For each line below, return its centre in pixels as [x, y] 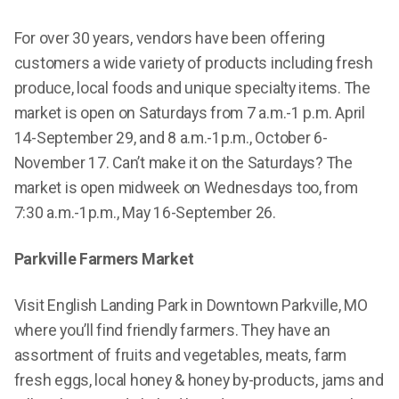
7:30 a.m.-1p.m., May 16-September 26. [145, 212]
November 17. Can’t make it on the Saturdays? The [183, 163]
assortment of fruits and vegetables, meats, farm [180, 355]
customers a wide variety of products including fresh [193, 63]
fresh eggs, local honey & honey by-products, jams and [199, 380]
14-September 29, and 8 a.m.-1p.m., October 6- [171, 138]
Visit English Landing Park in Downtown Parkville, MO [191, 305]
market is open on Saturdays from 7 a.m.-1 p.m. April [189, 113]
